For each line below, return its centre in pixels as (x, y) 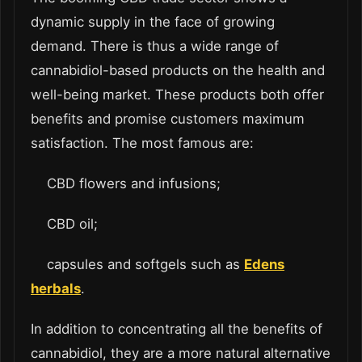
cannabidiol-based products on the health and (178, 71)
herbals (56, 289)
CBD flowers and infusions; (126, 184)
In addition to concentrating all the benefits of (177, 329)
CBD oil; (64, 224)
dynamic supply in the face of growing (153, 22)
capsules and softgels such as (137, 265)
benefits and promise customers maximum (168, 119)
